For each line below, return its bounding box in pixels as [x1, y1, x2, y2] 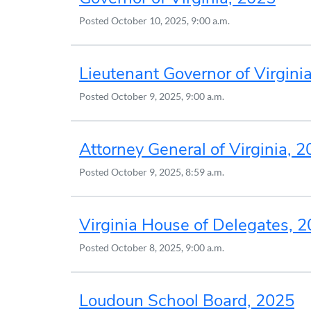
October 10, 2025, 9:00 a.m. [111, 14, 230, 26]
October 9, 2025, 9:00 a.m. [111, 90, 224, 102]
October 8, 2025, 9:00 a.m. [111, 241, 224, 253]
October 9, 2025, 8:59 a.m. [111, 165, 224, 178]
